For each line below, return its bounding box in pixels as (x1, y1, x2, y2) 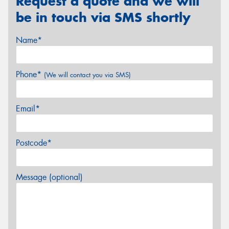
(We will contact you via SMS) (44, 70, 131, 79)
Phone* (16, 68, 44, 80)
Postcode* (16, 137, 52, 148)
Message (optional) (16, 171, 83, 182)
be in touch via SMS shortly (16, 9, 191, 26)
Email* (16, 103, 40, 114)
